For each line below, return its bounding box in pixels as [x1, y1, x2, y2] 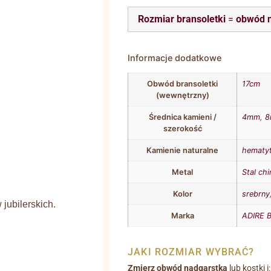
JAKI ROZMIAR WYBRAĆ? [128, 246, 255, 258]
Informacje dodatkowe [128, 53, 222, 64]
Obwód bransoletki [147, 79, 218, 89]
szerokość [163, 124, 202, 134]
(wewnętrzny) [155, 91, 209, 100]
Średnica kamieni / [148, 113, 217, 122]
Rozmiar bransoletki [137, 13, 226, 25]
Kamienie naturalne [146, 146, 219, 155]
